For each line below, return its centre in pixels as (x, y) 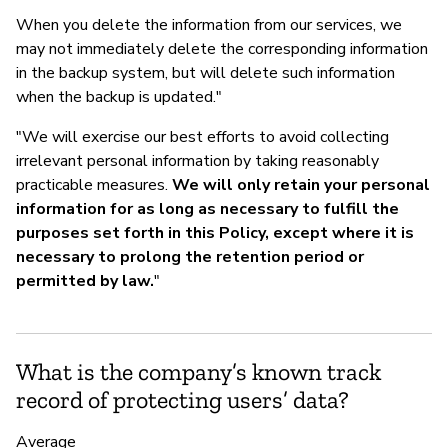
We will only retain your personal (301, 184)
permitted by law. (85, 280)
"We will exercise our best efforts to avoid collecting (202, 136)
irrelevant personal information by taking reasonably (197, 160)
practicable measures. (94, 184)
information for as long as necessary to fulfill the (207, 208)
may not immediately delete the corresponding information (222, 48)
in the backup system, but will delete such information (205, 72)
